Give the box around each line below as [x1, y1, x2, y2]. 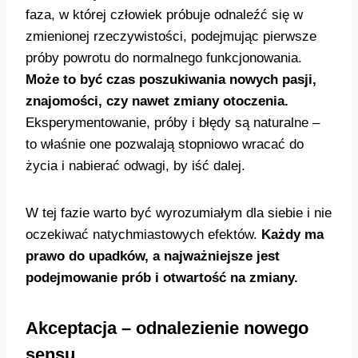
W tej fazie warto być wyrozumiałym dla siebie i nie [26, 205, 332, 221]
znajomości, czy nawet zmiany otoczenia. [26, 93, 288, 109]
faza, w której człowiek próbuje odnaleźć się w [26, 7, 303, 23]
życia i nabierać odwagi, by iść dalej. [26, 158, 245, 174]
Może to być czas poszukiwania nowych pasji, [26, 72, 316, 88]
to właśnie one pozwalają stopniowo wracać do [26, 137, 304, 153]
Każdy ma [261, 227, 324, 243]
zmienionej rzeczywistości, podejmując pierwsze [26, 29, 316, 45]
